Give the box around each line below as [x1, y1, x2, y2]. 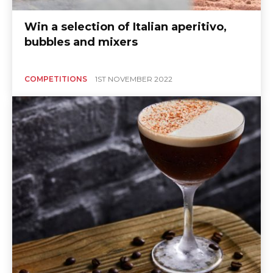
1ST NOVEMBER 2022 [95, 74, 172, 84]
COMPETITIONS [24, 74, 87, 84]
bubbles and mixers [24, 35, 138, 49]
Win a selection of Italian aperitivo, [24, 20, 227, 34]
